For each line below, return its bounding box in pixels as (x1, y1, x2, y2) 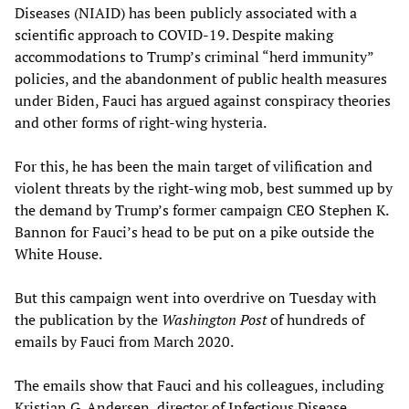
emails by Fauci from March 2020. (15, 330, 234, 351)
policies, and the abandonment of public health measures (15, 68, 387, 89)
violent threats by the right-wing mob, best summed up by (15, 177, 393, 198)
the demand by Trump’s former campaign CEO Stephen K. (15, 199, 388, 220)
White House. (15, 243, 102, 264)
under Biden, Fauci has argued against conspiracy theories (15, 89, 391, 110)
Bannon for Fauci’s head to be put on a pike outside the (15, 221, 374, 242)
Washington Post (162, 309, 267, 330)
